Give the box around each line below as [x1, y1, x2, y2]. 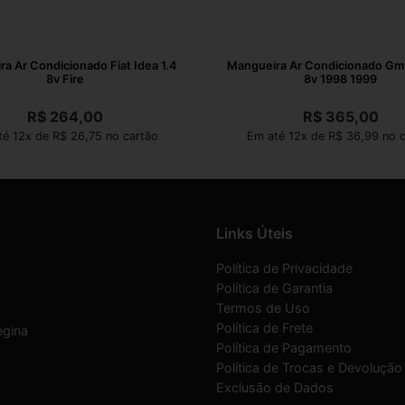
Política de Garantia [216, 279, 333, 296]
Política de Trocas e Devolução [216, 359, 402, 375]
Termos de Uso [216, 299, 310, 316]
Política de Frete [216, 319, 313, 335]
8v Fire [45, 71, 84, 86]
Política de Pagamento [216, 339, 352, 355]
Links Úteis [216, 223, 293, 242]
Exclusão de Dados [216, 379, 334, 395]
